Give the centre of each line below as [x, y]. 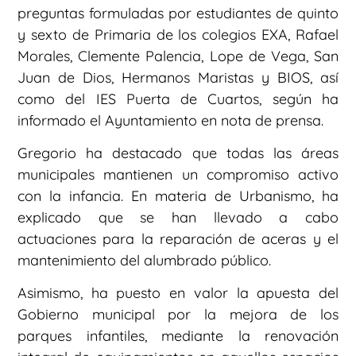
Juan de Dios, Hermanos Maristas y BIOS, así [178, 77]
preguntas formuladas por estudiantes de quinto [178, 13]
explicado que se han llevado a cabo [178, 217]
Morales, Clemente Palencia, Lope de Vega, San [178, 56]
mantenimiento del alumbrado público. [144, 260]
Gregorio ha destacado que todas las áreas [178, 153]
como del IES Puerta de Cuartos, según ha [178, 99]
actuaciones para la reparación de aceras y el [178, 238]
